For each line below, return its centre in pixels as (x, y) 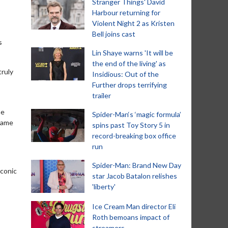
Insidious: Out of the (125, 74)
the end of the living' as (129, 63)
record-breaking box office (134, 136)
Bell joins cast (114, 34)
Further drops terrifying (130, 85)
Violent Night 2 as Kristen (133, 23)
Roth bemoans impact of (131, 217)
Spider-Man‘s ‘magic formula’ (137, 114)
